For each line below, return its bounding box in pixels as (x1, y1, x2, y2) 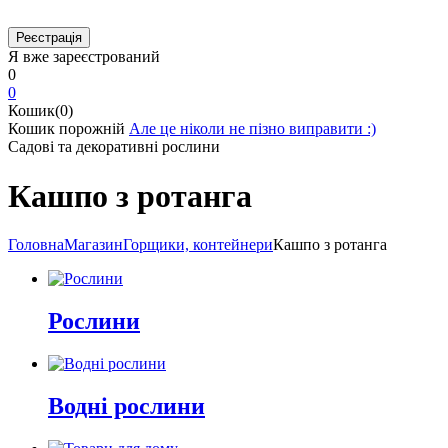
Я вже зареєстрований (8, 48, 160, 66)
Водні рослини (48, 393, 205, 420)
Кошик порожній (8, 120, 125, 138)
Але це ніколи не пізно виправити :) (129, 120, 376, 138)
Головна (8, 236, 64, 254)
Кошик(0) (8, 102, 73, 120)
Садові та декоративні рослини (8, 138, 220, 156)
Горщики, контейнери (123, 236, 273, 254)
